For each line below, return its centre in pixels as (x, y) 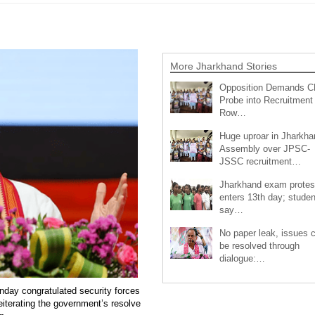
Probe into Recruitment (266, 100)
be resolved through (259, 245)
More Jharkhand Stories (223, 66)
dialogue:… (242, 258)
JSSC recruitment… (260, 161)
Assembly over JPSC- (264, 148)
